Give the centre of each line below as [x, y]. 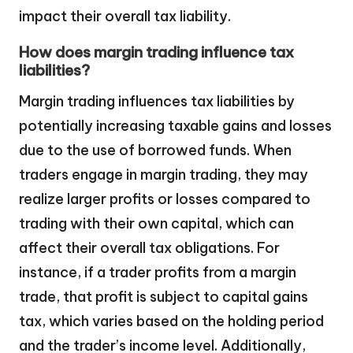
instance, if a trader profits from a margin [158, 273]
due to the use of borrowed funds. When [155, 150]
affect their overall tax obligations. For [149, 248]
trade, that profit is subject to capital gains [163, 297]
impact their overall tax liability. [125, 17]
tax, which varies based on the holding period [171, 321]
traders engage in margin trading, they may [163, 175]
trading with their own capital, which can [156, 224]
